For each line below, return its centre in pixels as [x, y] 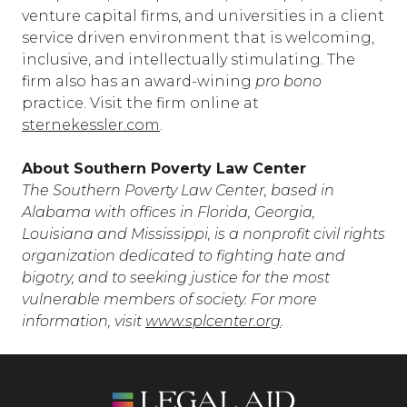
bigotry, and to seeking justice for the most [176, 278]
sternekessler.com [91, 125]
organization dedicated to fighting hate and [184, 256]
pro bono [288, 81]
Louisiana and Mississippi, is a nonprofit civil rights [203, 234]
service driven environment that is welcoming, [198, 38]
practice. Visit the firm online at [140, 103]
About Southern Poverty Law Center [164, 169]
